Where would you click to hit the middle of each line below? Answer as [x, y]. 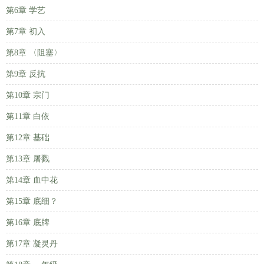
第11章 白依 [28, 116]
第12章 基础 [28, 138]
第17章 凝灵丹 [32, 244]
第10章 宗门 [28, 95]
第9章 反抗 [26, 74]
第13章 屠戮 [28, 159]
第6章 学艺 [26, 10]
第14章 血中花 [32, 180]
